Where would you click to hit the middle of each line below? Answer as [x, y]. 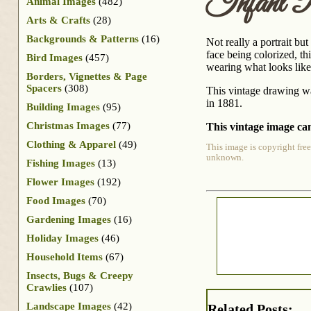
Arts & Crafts [58, 20]
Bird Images [54, 57]
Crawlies [47, 287]
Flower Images [60, 182]
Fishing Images [61, 163]
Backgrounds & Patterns [83, 39]
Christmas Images [68, 125]
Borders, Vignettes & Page [87, 76]
